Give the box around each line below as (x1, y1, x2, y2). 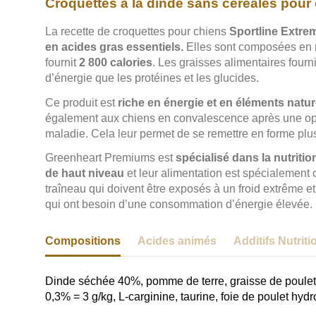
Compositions (45, 235, 121, 248)
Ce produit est (45, 96, 115, 109)
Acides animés (138, 235, 217, 248)
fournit (45, 56, 79, 68)
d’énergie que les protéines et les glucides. (45, 71, 259, 84)
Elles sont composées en (183, 40, 315, 53)
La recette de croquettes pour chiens (45, 25, 229, 37)
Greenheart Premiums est (45, 152, 176, 164)
